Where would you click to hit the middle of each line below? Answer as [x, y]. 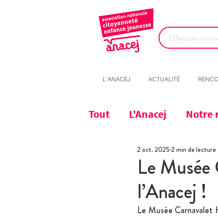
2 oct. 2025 [154, 149]
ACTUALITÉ [164, 79]
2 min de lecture [194, 149]
